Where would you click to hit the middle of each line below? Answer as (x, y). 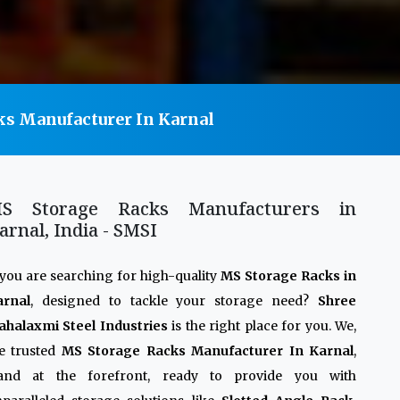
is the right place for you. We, (262, 326)
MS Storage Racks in (288, 276)
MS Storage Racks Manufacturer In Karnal (208, 351)
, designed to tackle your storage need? (174, 301)
